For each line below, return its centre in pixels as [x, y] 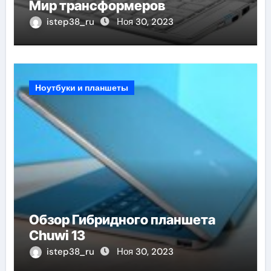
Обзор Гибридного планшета [122, 220]
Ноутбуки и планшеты [81, 88]
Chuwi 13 [57, 235]
